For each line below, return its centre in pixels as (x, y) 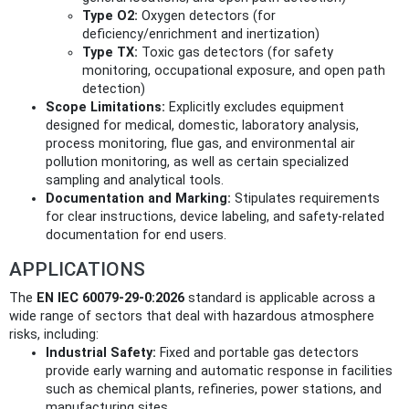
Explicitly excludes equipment (255, 107)
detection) (114, 89)
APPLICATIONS (77, 269)
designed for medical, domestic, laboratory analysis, (202, 125)
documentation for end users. (136, 235)
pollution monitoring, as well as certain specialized (197, 162)
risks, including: (54, 334)
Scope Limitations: (105, 107)
